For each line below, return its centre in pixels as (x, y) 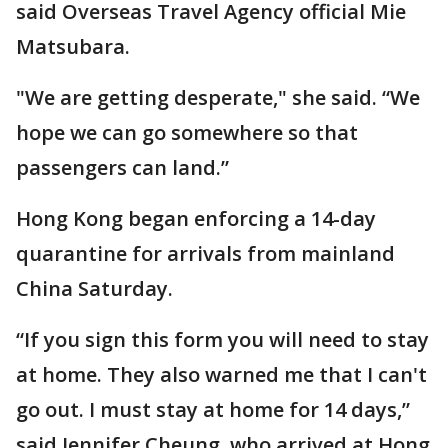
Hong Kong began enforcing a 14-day (196, 218)
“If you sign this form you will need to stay (222, 339)
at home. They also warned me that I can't (221, 374)
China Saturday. (94, 288)
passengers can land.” (122, 167)
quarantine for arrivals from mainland (205, 253)
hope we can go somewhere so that (187, 132)
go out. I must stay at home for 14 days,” (213, 409)
